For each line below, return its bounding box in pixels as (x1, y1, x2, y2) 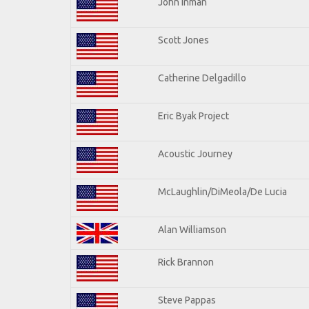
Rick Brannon (158, 256, 214, 268)
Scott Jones (158, 34, 209, 46)
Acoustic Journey (158, 148, 232, 159)
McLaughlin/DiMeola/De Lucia (158, 186, 287, 197)
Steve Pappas (158, 294, 216, 306)
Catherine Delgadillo (158, 72, 246, 83)
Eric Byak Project (158, 110, 229, 121)
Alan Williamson (158, 223, 226, 235)
